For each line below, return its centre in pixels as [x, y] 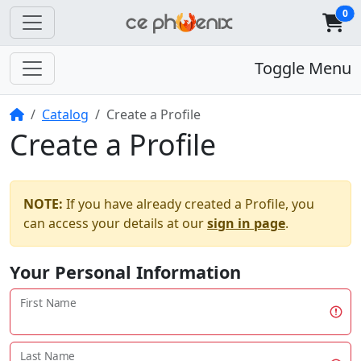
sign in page [246, 224]
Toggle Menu [303, 68]
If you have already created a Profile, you [189, 204]
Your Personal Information [125, 272]
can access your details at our [115, 224]
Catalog [65, 115]
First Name [48, 303]
